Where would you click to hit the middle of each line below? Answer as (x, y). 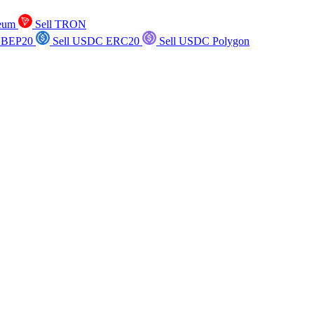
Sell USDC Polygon (203, 41)
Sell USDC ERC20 (96, 41)
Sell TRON (59, 24)
